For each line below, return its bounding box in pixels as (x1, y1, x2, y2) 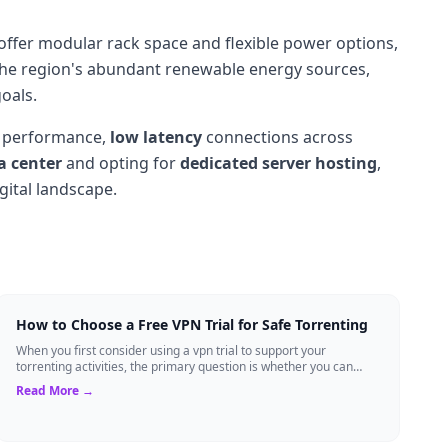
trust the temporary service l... (15, 373, 183, 391)
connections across (202, 125, 353, 148)
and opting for (62, 151, 180, 174)
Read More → (15, 381, 94, 399)
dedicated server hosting (180, 151, 377, 174)
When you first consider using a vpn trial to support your (15, 341, 326, 359)
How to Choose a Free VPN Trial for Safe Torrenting (15, 314, 368, 334)
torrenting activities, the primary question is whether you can (15, 357, 353, 375)
